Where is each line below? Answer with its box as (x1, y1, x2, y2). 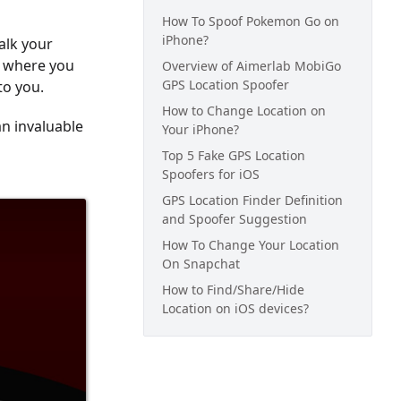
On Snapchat (162, 255, 240, 272)
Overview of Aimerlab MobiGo (162, 57, 341, 74)
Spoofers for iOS (162, 166, 260, 183)
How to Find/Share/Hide (162, 281, 304, 298)
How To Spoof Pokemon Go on (162, 13, 339, 30)
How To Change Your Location (162, 236, 339, 253)
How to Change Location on (162, 102, 326, 119)
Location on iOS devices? (162, 300, 309, 317)
